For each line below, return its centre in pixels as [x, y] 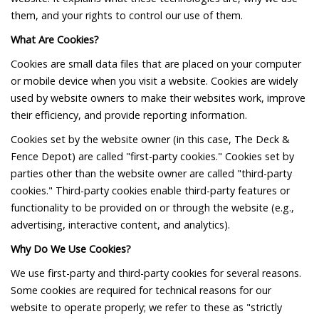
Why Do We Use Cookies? [71, 249]
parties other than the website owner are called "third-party [151, 174]
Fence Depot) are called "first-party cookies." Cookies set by [152, 157]
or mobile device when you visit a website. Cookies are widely [154, 81]
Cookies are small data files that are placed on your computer [156, 64]
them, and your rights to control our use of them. [127, 16]
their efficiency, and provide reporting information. [129, 115]
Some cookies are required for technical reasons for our [141, 291]
